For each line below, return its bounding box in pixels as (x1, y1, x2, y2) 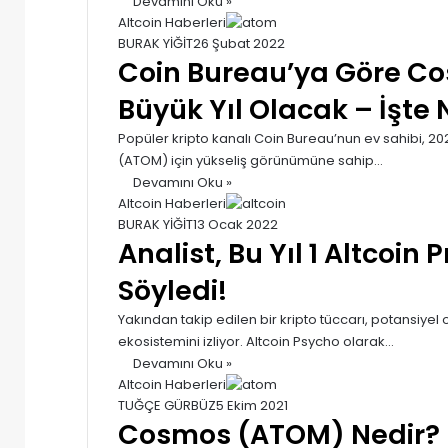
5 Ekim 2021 (216, 395, 288, 415)
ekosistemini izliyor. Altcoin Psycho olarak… (118, 331, 394, 351)
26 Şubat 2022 (193, 33, 285, 53)
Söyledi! (118, 271, 227, 309)
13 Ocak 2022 (193, 214, 278, 234)
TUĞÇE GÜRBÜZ (118, 395, 216, 415)
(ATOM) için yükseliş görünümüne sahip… (118, 150, 383, 170)
